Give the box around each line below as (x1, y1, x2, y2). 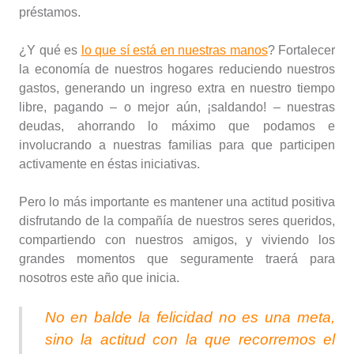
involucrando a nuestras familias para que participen (19, 138, 335, 153)
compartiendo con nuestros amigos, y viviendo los (19, 233, 335, 247)
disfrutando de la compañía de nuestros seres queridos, (19, 214, 335, 228)
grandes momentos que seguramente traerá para (19, 252, 335, 266)
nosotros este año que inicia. (19, 271, 179, 285)
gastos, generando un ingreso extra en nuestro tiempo (19, 81, 335, 96)
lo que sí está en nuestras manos (81, 43, 268, 58)
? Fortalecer (267, 43, 335, 58)
